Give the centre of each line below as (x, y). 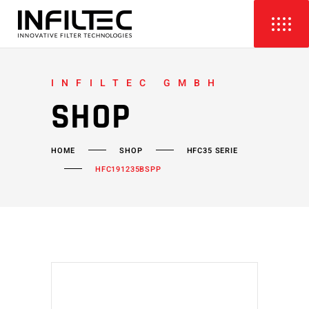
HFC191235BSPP (128, 169)
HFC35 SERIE (212, 150)
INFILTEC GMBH (137, 83)
